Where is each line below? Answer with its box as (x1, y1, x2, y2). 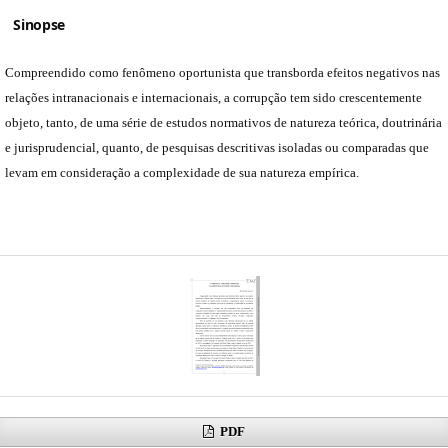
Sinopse (13, 14, 65, 34)
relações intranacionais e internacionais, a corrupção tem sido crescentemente (5, 89, 422, 105)
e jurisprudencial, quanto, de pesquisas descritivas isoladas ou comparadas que (5, 139, 429, 155)
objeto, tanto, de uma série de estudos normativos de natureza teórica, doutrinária (5, 114, 442, 130)
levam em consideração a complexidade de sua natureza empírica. (5, 164, 359, 180)
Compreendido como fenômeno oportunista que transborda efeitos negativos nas (5, 64, 440, 80)
